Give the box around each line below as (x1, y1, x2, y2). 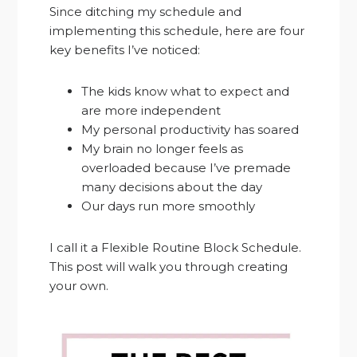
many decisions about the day (81, 179, 263, 195)
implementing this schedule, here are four (49, 23, 305, 39)
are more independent (81, 103, 222, 119)
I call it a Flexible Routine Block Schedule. (49, 240, 302, 256)
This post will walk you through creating (49, 259, 288, 275)
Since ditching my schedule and (49, 4, 242, 20)
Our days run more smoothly (81, 198, 256, 214)
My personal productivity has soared (81, 122, 300, 138)
